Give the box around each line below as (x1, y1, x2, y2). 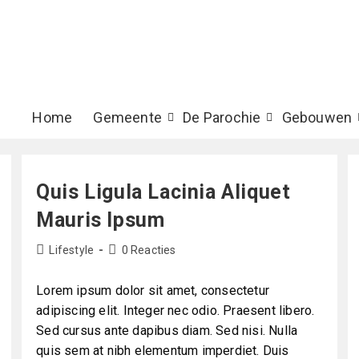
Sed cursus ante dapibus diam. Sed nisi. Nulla (36, 322, 298, 338)
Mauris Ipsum (36, 208, 165, 232)
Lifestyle (49, 243, 95, 256)
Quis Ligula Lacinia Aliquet (36, 179, 291, 204)
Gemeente (93, 109, 163, 127)
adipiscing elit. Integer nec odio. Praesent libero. (36, 302, 315, 318)
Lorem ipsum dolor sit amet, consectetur (36, 282, 270, 298)
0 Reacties (121, 243, 176, 256)
